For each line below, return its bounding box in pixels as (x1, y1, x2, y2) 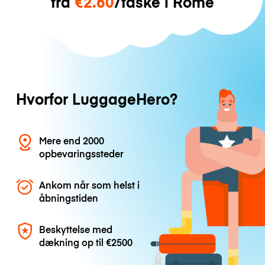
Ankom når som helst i (39, 178, 140, 192)
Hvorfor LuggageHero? (15, 88, 177, 109)
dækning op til (39, 235, 106, 249)
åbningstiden (39, 191, 99, 205)
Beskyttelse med (39, 222, 113, 236)
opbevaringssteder (39, 146, 124, 160)
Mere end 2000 (39, 133, 105, 147)
